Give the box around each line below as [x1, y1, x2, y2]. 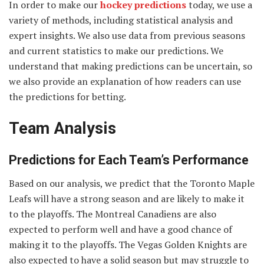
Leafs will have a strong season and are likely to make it [9, 192, 245, 206]
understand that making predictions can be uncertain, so [9, 60, 252, 73]
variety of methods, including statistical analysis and [9, 14, 233, 27]
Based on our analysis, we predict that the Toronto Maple [9, 177, 255, 190]
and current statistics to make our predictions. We [9, 44, 223, 58]
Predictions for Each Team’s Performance [9, 153, 249, 168]
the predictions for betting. [9, 90, 126, 104]
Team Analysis [9, 118, 116, 138]
